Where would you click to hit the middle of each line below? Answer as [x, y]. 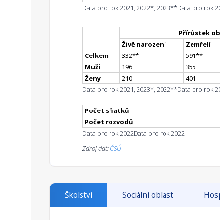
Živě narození [144, 44]
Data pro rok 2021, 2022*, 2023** [130, 8]
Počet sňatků [107, 111]
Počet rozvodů [109, 122]
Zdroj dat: [96, 149]
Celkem [97, 56]
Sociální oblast [148, 195]
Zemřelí [198, 44]
